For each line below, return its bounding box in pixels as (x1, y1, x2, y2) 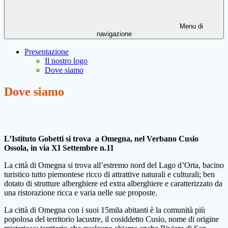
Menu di (178, 22, 203, 31)
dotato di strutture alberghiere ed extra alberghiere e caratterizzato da (4, 179, 222, 188)
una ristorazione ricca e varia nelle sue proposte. (4, 188, 157, 197)
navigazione (96, 30, 132, 38)
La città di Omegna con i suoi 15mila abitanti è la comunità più (4, 206, 205, 215)
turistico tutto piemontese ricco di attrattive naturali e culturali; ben (4, 170, 215, 179)
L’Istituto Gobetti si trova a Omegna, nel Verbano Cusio (4, 134, 198, 144)
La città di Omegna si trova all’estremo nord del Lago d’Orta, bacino (4, 161, 224, 170)
